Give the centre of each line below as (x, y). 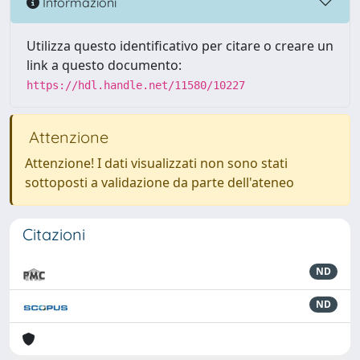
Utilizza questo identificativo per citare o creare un (180, 46)
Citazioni (54, 234)
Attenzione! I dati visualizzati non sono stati (156, 163)
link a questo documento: (104, 65)
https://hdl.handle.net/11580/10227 (136, 85)
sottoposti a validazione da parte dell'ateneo (160, 182)
